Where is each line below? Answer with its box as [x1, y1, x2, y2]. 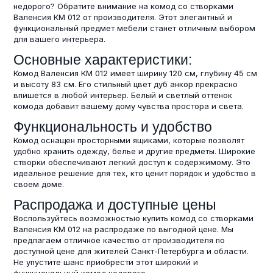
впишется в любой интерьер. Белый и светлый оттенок [13, 90, 232, 100]
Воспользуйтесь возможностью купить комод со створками [13, 213, 253, 223]
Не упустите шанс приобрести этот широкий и [13, 257, 198, 267]
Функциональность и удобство [13, 118, 212, 135]
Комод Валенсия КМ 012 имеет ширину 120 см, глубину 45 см [13, 68, 257, 78]
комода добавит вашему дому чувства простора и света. [13, 101, 244, 111]
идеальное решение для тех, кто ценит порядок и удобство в [13, 168, 256, 178]
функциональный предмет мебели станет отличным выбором [13, 23, 255, 33]
